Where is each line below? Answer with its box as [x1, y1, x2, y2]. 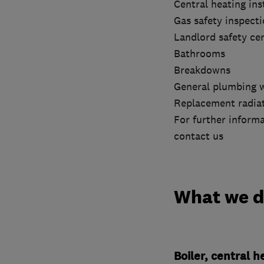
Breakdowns [173, 64, 230, 77]
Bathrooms [173, 47, 225, 61]
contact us [173, 130, 223, 143]
